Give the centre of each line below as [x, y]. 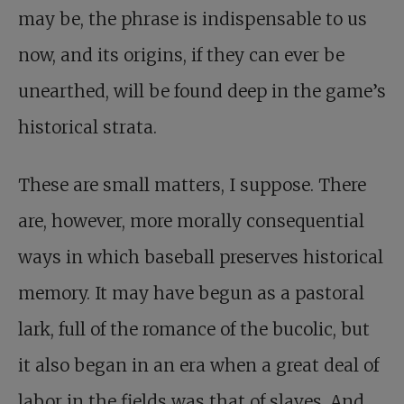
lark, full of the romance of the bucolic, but [194, 329]
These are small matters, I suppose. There [192, 184]
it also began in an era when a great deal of [198, 365]
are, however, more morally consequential [191, 220]
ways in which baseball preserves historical [201, 257]
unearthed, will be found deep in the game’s [202, 91]
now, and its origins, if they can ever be [181, 55]
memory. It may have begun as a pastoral [191, 293]
